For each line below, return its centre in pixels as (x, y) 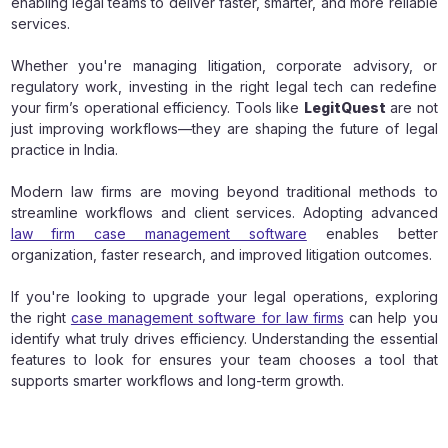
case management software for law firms (207, 317)
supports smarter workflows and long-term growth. (177, 380)
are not (411, 107)
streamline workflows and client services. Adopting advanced (224, 212)
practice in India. (64, 149)
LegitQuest (344, 107)
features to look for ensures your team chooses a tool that (224, 359)
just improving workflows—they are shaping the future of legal (224, 128)
